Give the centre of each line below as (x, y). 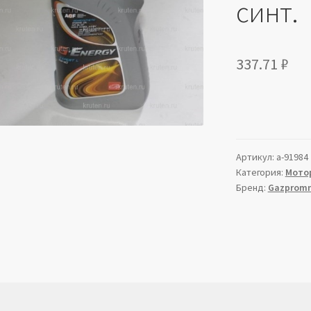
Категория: (260, 173)
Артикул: (256, 157)
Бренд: (252, 188)
